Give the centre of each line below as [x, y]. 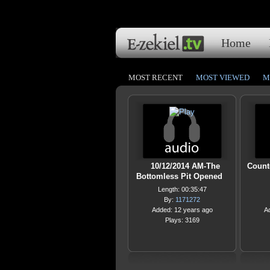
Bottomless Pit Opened [179, 176]
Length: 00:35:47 [182, 189]
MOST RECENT [155, 77]
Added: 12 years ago [182, 210]
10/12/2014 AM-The [185, 166]
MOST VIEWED [223, 77]
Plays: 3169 [182, 220]
